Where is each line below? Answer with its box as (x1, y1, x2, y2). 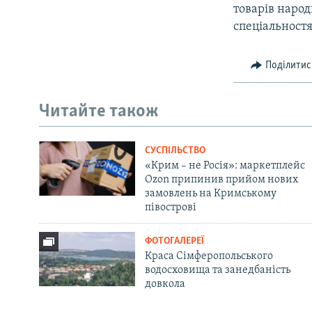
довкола (144, 279, 185, 290)
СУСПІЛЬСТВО (144, 146, 205, 157)
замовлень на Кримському (144, 188, 276, 200)
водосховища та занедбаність (144, 265, 290, 276)
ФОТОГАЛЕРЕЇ (144, 236, 204, 247)
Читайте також (39, 102, 159, 121)
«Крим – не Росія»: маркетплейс (144, 160, 305, 172)
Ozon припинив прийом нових (144, 174, 298, 186)
